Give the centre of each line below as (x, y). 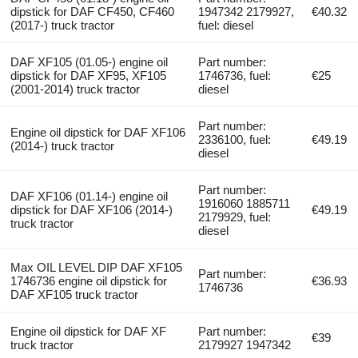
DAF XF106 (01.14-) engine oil (89, 196)
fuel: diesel (226, 25)
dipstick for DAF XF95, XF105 (88, 75)
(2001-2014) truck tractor (75, 89)
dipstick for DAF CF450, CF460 (92, 11)
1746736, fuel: (235, 75)
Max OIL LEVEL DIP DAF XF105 (96, 267)
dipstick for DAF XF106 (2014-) (91, 209)
